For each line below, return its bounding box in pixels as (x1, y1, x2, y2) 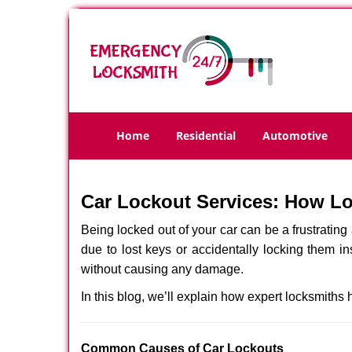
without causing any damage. (81, 262, 244, 276)
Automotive (262, 128, 328, 143)
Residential (176, 128, 236, 143)
